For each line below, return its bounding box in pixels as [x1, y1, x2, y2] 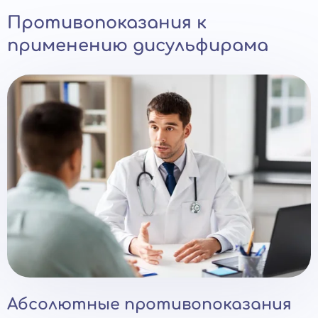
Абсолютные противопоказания [7, 295, 292, 313]
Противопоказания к [7, 13, 207, 33]
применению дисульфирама [7, 35, 268, 55]
